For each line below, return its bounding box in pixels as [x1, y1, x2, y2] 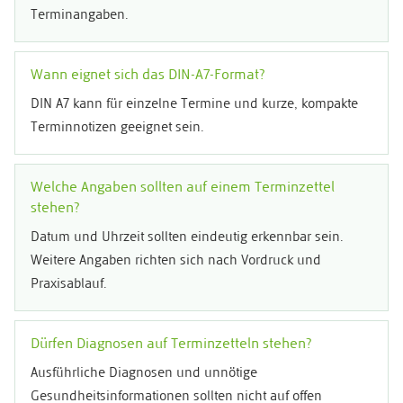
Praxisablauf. [31, 278, 107, 292]
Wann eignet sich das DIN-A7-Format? [31, 68, 265, 84]
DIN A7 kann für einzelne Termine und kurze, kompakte [31, 98, 358, 112]
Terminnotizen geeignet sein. [31, 121, 204, 136]
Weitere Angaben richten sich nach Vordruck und [31, 255, 321, 269]
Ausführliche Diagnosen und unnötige [31, 367, 257, 381]
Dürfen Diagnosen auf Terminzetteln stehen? [31, 337, 312, 353]
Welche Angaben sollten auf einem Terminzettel [31, 181, 335, 196]
